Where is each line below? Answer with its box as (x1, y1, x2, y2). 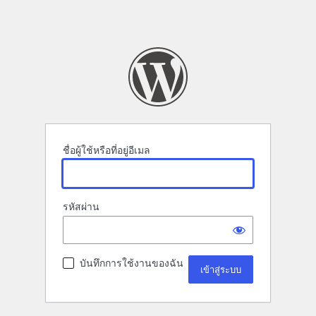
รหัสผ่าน (63, 200, 99, 213)
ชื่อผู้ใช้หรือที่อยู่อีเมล (63, 144, 150, 157)
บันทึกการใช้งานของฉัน (80, 257, 183, 269)
